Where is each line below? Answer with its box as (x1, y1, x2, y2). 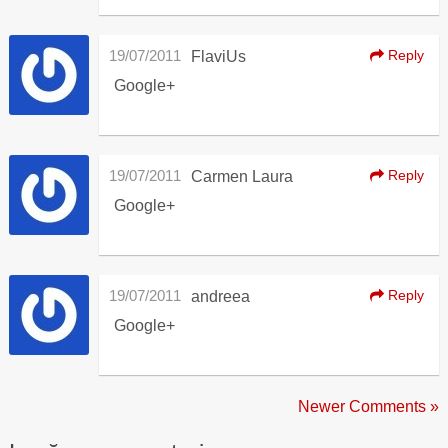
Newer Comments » (298, 398, 440, 415)
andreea (190, 288, 250, 305)
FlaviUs (190, 48, 246, 65)
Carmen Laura (190, 168, 293, 185)
